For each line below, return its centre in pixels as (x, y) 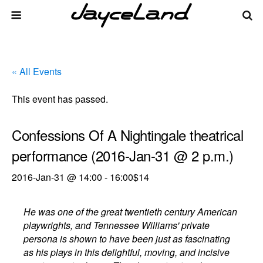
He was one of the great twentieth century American (131, 212)
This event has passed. (60, 99)
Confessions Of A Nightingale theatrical (128, 135)
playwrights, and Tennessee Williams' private (117, 225)
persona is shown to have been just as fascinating (127, 239)
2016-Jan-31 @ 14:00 (57, 177)
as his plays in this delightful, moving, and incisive (127, 252)
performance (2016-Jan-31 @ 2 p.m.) (123, 155)
